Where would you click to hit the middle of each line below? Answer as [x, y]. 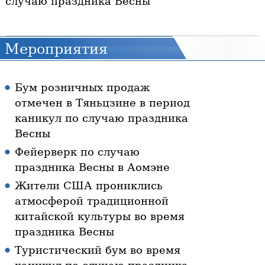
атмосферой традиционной [92, 201]
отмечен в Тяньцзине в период [102, 103]
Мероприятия [56, 49]
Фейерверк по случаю [77, 152]
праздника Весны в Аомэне [92, 167]
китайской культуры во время [100, 216]
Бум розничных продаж [83, 88]
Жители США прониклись [89, 186]
